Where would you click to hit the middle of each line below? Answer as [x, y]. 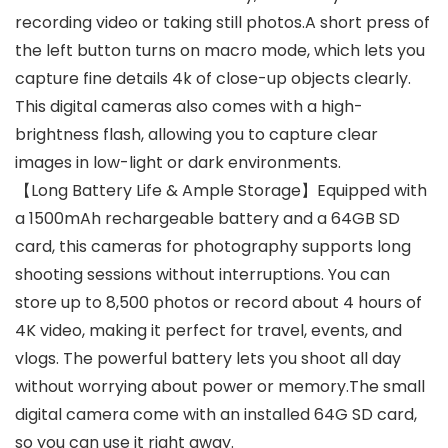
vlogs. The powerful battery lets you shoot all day [208, 359]
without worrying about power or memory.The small [220, 387]
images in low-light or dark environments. [178, 163]
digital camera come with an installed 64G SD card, [216, 415]
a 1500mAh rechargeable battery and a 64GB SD [207, 219]
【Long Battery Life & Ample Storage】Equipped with [221, 191]
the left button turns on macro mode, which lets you [220, 51]
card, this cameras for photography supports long [213, 247]
